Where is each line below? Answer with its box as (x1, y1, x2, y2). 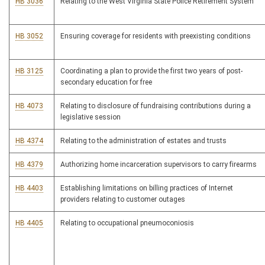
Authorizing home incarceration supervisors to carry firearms (60, 160, 257, 169)
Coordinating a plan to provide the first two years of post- (60, 67, 243, 76)
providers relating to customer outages (60, 195, 185, 204)
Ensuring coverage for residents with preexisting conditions (60, 32, 251, 41)
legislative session (60, 113, 121, 122)
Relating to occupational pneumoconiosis (60, 219, 194, 228)
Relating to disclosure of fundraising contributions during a (60, 102, 251, 111)
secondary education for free (60, 78, 152, 87)
